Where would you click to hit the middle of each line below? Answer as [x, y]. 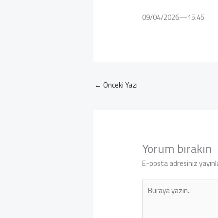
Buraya [153, 184]
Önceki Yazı [120, 85]
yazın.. [152, 195]
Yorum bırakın [177, 148]
